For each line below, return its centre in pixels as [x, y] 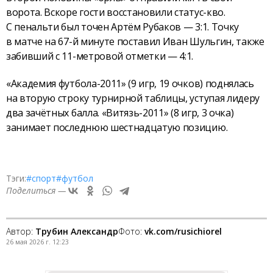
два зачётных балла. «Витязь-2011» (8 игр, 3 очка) [120, 112]
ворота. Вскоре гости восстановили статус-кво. [116, 12]
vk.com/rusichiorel [183, 231]
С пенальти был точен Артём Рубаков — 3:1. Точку [122, 27]
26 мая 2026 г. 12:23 [37, 242]
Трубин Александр [77, 231]
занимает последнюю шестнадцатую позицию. [117, 127]
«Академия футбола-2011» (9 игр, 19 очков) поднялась [130, 83]
